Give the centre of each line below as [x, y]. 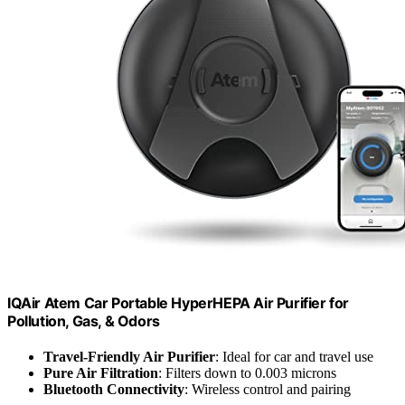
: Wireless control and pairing [268, 389]
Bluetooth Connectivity [114, 389]
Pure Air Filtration [101, 372]
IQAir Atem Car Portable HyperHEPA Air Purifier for [179, 302]
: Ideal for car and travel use [294, 356]
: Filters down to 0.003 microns [247, 372]
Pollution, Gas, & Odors [84, 320]
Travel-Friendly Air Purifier [129, 356]
